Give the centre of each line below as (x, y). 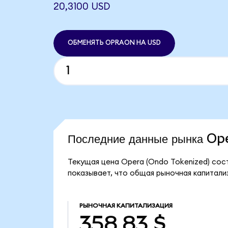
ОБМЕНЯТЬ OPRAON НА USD (114, 43)
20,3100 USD (81, 7)
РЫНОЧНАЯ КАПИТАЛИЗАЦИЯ (126, 206)
